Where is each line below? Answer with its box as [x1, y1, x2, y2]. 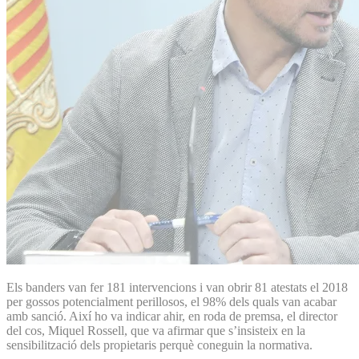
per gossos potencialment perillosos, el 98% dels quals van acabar [6, 294, 337, 309]
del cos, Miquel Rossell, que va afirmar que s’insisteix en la [6, 323, 305, 337]
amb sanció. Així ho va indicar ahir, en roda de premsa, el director [6, 309, 337, 323]
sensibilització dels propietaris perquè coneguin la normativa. [6, 337, 313, 352]
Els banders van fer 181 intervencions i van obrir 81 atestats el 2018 [6, 280, 348, 294]
